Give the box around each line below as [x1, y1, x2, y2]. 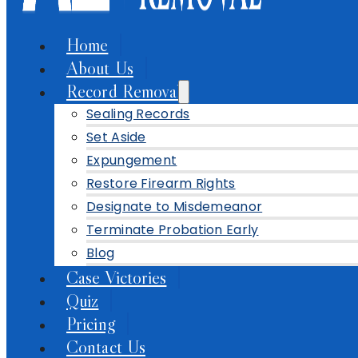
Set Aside [86, 128, 146, 146]
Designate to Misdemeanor [86, 197, 263, 216]
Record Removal [66, 80, 182, 102]
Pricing [66, 312, 115, 335]
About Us [66, 57, 133, 79]
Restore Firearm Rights [86, 174, 236, 193]
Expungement [86, 151, 177, 169]
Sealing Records [86, 105, 190, 123]
